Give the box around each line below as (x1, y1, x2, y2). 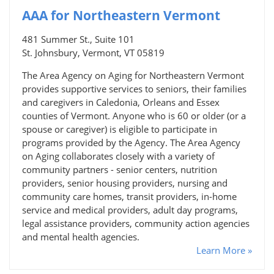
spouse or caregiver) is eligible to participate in (22, 122, 217, 135)
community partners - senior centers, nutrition (22, 163, 217, 176)
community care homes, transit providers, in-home (22, 190, 237, 202)
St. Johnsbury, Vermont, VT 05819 (22, 46, 165, 59)
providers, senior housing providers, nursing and (22, 176, 228, 189)
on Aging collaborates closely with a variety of (22, 149, 215, 162)
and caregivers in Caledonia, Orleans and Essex (22, 95, 220, 108)
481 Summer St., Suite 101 (22, 32, 135, 45)
